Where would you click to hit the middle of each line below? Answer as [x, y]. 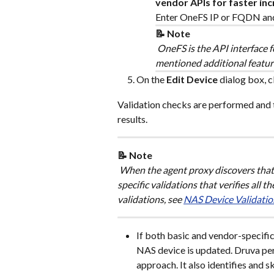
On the [151, 80]
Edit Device [192, 80]
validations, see [150, 199]
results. [132, 119]
